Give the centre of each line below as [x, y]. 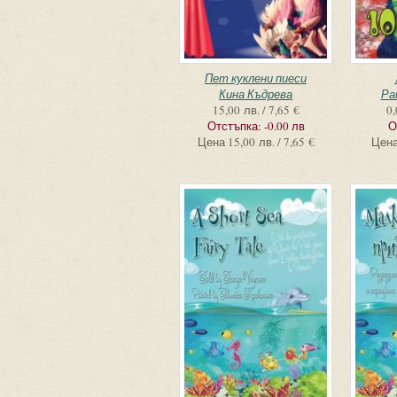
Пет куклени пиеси [256, 78]
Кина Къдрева [256, 94]
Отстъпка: [235, 126]
